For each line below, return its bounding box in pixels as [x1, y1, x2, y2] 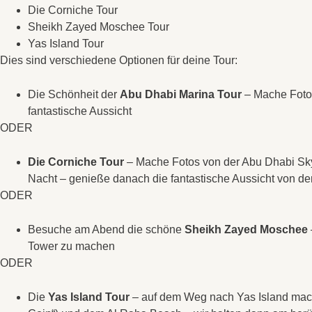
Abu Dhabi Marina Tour [120, 88, 242, 100]
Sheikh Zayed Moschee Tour [28, 21, 169, 33]
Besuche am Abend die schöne [28, 224, 185, 235]
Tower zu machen [28, 240, 115, 252]
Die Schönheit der [28, 88, 120, 100]
